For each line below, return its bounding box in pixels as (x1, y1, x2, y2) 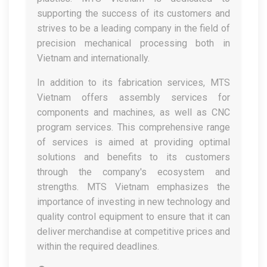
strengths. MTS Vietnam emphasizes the (37, 181, 230, 193)
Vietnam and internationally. (37, 52, 150, 64)
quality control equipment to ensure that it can (37, 211, 230, 222)
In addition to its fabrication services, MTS (37, 77, 230, 88)
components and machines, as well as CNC (37, 107, 230, 118)
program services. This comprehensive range (37, 122, 230, 133)
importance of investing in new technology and (37, 196, 230, 207)
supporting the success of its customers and (37, 8, 230, 19)
